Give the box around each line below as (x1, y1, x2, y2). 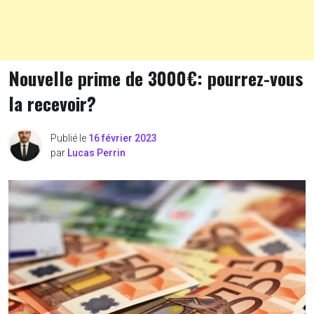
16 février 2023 (88, 132, 157, 144)
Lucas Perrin (67, 147, 125, 158)
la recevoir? (8, 90, 96, 117)
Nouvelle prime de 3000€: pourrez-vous (8, 64, 303, 92)
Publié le (50, 132, 88, 144)
